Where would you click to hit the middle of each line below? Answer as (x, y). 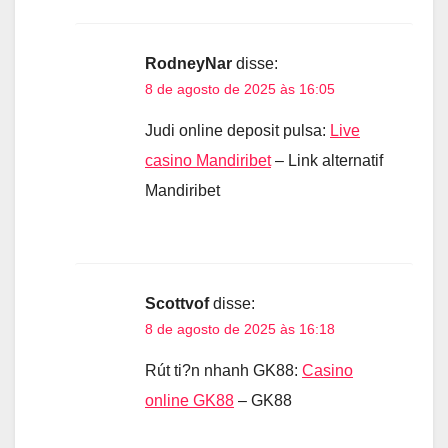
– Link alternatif (327, 160)
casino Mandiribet (208, 160)
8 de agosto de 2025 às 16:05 (240, 88)
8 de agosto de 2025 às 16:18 (240, 328)
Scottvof (177, 303)
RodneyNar (188, 63)
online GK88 (189, 400)
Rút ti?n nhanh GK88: (223, 370)
